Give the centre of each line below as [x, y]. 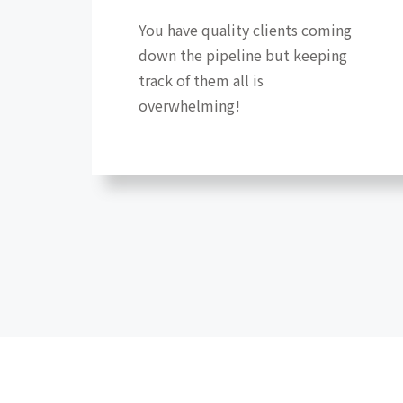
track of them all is [201, 81]
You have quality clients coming [246, 30]
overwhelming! [190, 106]
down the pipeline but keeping [243, 55]
